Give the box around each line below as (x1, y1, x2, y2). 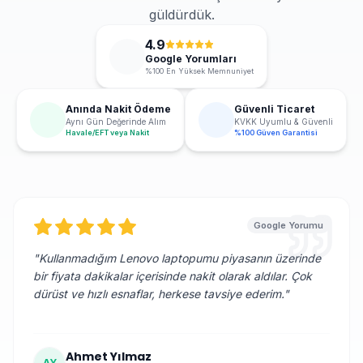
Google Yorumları (145, 53, 237, 65)
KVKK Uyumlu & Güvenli (234, 116, 333, 126)
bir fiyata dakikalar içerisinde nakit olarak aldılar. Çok (33, 269, 312, 283)
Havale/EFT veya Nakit (66, 127, 149, 137)
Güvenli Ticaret (234, 102, 314, 115)
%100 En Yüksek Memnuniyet (145, 66, 254, 75)
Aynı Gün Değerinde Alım (66, 116, 166, 126)
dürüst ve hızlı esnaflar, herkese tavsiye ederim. (33, 287, 284, 301)
